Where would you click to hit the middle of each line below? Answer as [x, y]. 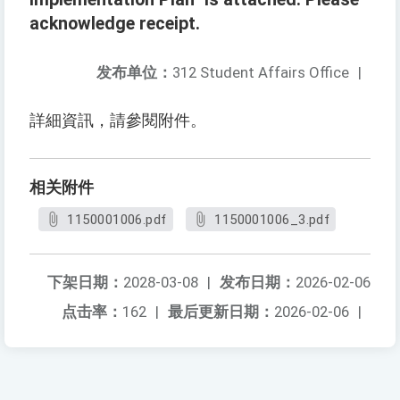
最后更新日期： [221, 312]
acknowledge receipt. [115, 24]
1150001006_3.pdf [272, 220]
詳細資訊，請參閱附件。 [118, 121]
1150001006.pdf [117, 220]
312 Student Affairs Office [261, 73]
